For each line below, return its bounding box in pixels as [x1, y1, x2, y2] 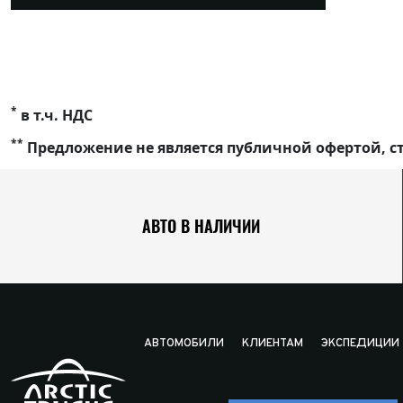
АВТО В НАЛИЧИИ [141, 215, 260, 237]
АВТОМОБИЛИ [144, 336, 224, 351]
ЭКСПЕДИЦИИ [321, 336, 399, 351]
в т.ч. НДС [17, 105, 93, 125]
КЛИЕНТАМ [242, 336, 303, 351]
